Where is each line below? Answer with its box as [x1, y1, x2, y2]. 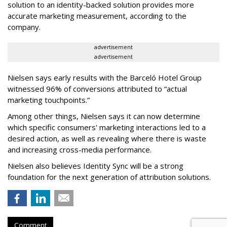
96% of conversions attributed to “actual [46, 84, 187, 94]
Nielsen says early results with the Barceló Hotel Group [8, 72, 202, 83]
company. [8, 22, 41, 32]
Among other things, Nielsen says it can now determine [8, 111, 200, 122]
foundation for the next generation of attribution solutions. [8, 172, 211, 182]
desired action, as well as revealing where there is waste [8, 133, 206, 144]
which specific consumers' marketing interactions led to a [8, 122, 206, 133]
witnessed [8, 84, 46, 94]
